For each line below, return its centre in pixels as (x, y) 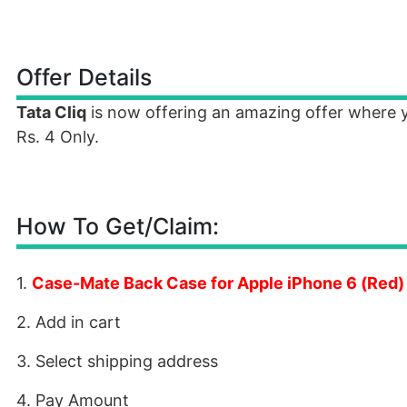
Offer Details (84, 77)
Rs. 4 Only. (58, 137)
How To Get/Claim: (118, 226)
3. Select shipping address (117, 361)
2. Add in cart (69, 322)
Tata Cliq (51, 112)
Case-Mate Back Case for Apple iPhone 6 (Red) (218, 283)
